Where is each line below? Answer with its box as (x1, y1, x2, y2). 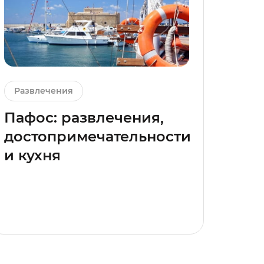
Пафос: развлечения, (4, 109, 164, 127)
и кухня (4, 147, 61, 164)
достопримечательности (4, 128, 191, 146)
